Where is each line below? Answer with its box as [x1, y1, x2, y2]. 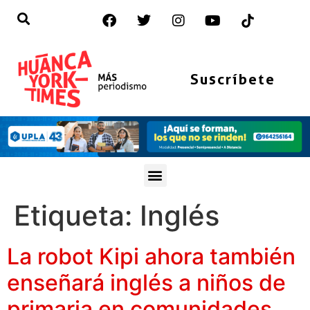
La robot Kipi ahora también [7, 242, 295, 270]
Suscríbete [190, 70, 275, 88]
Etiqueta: [14, 198, 140, 232]
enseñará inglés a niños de [7, 268, 286, 296]
